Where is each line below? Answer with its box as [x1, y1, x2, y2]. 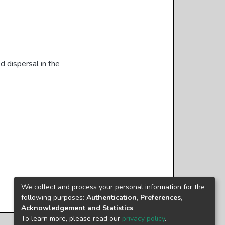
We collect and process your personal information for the [21, 182, 205, 192]
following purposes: [21, 192, 86, 202]
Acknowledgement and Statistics [21, 203, 133, 213]
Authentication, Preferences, [86, 192, 182, 202]
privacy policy [122, 213, 165, 223]
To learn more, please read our [21, 213, 122, 223]
